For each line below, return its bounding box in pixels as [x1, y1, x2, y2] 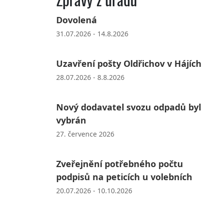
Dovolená [56, 14, 97, 26]
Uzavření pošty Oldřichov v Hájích [56, 57, 201, 69]
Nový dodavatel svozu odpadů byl [56, 101, 201, 113]
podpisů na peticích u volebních [56, 170, 192, 183]
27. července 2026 [56, 129, 114, 139]
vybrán [56, 114, 86, 126]
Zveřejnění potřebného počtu [56, 157, 183, 170]
